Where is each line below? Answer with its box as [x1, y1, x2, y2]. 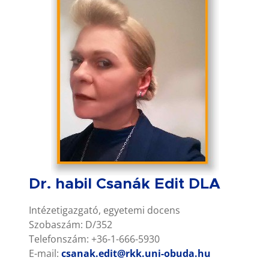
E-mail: [29, 246, 61, 260]
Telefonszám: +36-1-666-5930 [29, 232, 160, 246]
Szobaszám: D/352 [29, 217, 112, 231]
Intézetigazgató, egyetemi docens [29, 203, 180, 217]
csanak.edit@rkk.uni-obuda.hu [61, 246, 211, 260]
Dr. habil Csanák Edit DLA [29, 176, 220, 192]
